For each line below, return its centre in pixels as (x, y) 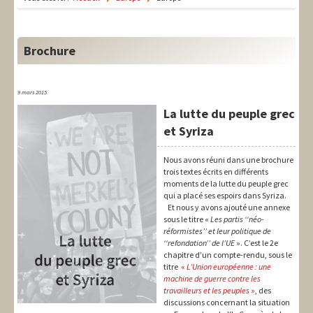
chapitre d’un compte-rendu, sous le (228, 255)
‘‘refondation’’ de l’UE (199, 243)
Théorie (55, 33)
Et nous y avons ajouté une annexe (227, 208)
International (66, 117)
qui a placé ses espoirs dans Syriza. (225, 196)
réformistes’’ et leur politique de (217, 231)
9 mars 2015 (32, 92)
